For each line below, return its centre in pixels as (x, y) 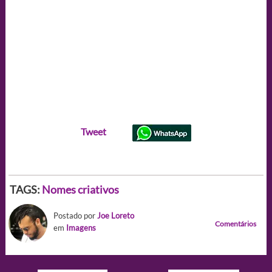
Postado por (75, 215)
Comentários (236, 223)
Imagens (81, 227)
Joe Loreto (115, 215)
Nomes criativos (80, 189)
